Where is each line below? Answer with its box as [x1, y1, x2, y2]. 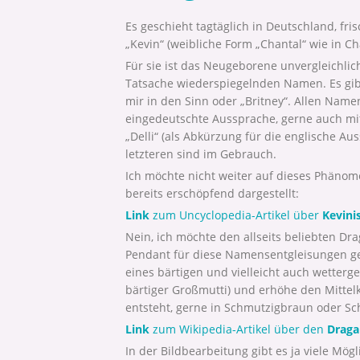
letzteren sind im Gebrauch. [125, 145, 276, 162]
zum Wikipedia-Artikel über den [149, 321, 327, 337]
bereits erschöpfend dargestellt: [125, 185, 299, 201]
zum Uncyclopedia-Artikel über [149, 207, 322, 223]
